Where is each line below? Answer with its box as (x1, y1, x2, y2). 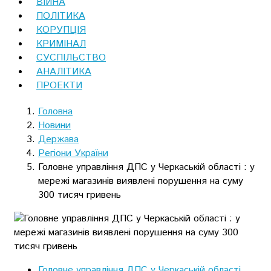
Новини (38, 118, 71, 132)
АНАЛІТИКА (36, 64, 91, 79)
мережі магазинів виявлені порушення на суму (38, 174, 243, 188)
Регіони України (38, 146, 108, 160)
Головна (38, 104, 73, 119)
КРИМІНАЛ (36, 36, 86, 51)
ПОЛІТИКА (36, 8, 85, 23)
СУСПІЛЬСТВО (36, 50, 106, 65)
